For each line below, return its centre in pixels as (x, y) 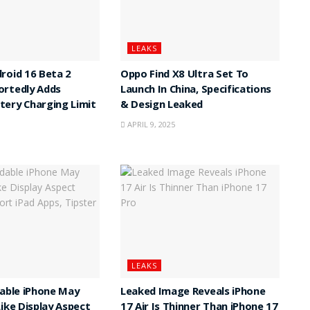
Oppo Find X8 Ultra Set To (184, 75)
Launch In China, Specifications (196, 90)
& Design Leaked (162, 106)
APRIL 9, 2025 (150, 124)
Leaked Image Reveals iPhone (193, 293)
